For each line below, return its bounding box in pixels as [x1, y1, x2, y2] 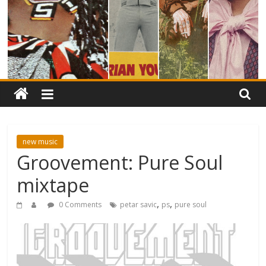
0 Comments [57, 199, 102, 210]
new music [23, 136, 58, 147]
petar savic [120, 199, 157, 210]
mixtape [17, 172, 90, 198]
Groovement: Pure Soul [17, 149, 223, 175]
